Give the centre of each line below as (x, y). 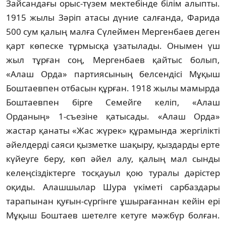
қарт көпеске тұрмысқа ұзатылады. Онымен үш (113, 45)
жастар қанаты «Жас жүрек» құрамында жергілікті (113, 130)
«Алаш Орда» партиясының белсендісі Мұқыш (113, 74)
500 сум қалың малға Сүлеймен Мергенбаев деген (113, 31)
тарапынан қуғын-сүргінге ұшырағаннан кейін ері (113, 201)
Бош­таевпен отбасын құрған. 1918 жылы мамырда (113, 88)
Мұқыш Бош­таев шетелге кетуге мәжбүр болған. (113, 215)
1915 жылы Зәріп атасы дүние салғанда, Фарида (113, 17)
